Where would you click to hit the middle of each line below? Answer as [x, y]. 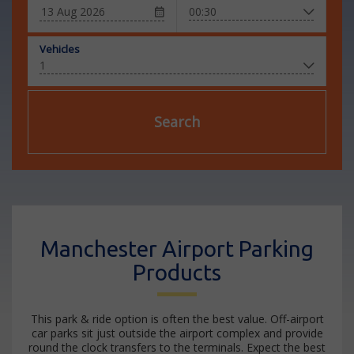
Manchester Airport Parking [177, 249]
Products [177, 272]
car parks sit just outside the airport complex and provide [177, 333]
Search [177, 122]
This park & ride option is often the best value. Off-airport [177, 319]
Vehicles [60, 49]
